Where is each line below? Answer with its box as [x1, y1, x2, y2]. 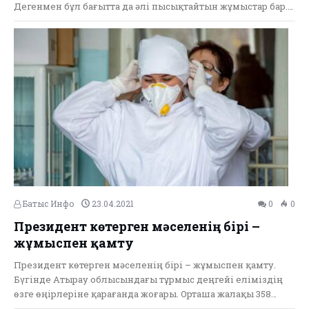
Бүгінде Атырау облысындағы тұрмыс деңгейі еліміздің [14, 272, 283, 286]
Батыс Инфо [21, 197, 74, 209]
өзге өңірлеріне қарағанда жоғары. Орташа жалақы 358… [14, 287, 277, 300]
